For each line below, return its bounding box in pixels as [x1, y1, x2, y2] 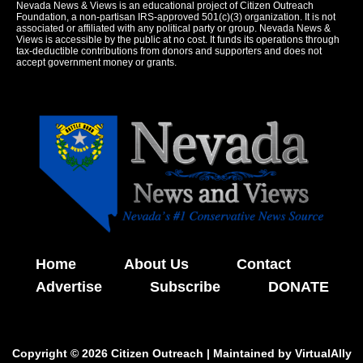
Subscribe [150, 279, 220, 296]
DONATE [268, 279, 329, 296]
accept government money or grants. [16, 57, 177, 69]
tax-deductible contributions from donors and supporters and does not [16, 45, 322, 58]
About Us [124, 256, 189, 273]
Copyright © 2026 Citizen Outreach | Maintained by [11, 347, 295, 361]
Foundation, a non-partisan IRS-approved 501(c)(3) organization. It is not [16, 11, 335, 23]
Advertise [36, 279, 102, 296]
